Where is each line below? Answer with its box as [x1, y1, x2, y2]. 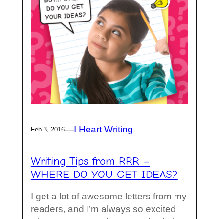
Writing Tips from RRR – [30, 154, 150, 168]
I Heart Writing [73, 124, 133, 134]
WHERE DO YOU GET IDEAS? [30, 168, 178, 181]
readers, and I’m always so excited [30, 204, 176, 215]
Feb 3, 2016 [30, 125, 65, 133]
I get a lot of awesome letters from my [30, 191, 187, 202]
